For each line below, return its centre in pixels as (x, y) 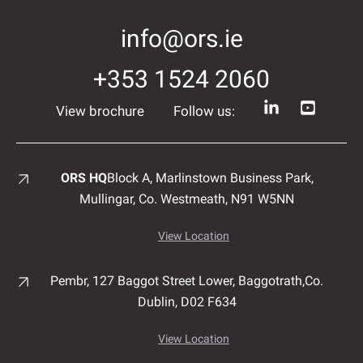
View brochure (100, 111)
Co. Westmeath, (185, 199)
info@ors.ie (181, 38)
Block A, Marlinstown (168, 178)
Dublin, (159, 302)
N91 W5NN (263, 199)
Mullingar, (109, 199)
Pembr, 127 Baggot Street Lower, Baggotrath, (177, 281)
